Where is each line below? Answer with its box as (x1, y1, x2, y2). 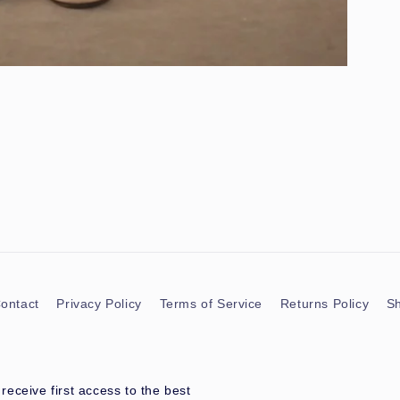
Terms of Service (159, 296, 263, 312)
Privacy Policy (56, 296, 142, 312)
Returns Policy (279, 296, 370, 312)
